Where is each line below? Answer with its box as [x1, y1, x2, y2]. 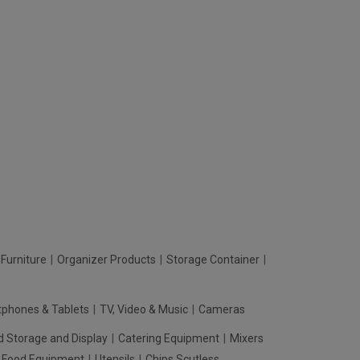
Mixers [230, 332, 264, 345]
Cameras [198, 303, 245, 316]
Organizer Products [57, 253, 158, 266]
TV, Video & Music [100, 303, 190, 316]
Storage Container [166, 253, 262, 266]
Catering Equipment [118, 332, 222, 345]
